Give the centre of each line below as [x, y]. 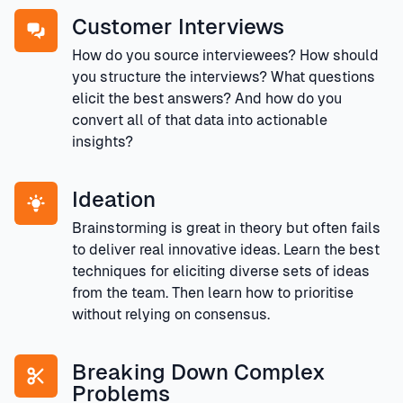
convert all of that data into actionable [200, 120]
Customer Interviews [178, 26]
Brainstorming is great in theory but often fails [226, 228]
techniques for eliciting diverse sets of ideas [221, 271]
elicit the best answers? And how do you [207, 98]
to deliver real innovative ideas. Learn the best [226, 249]
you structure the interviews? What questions [224, 76]
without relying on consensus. [171, 314]
